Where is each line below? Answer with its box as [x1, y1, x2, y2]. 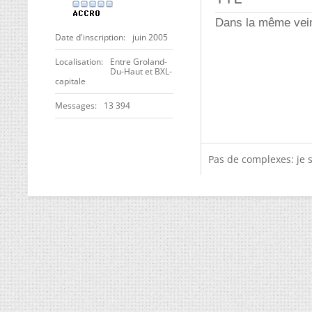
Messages [55, 100, 95, 111]
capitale [55, 75, 86, 87]
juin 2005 [132, 31, 168, 43]
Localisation [55, 56, 101, 68]
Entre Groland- [110, 56, 167, 68]
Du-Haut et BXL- [110, 65, 172, 77]
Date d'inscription [55, 31, 123, 43]
